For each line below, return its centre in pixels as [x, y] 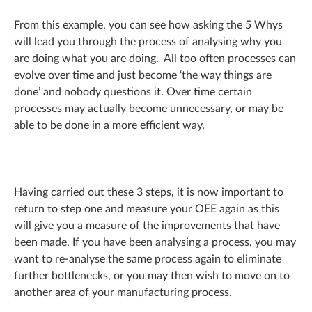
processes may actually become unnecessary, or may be [149, 109]
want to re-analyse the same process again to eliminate [148, 259]
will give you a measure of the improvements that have [147, 226]
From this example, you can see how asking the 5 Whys [148, 25]
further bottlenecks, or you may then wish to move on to [152, 276]
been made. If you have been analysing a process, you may [155, 243]
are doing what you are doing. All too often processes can [155, 59]
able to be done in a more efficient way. [109, 126]
